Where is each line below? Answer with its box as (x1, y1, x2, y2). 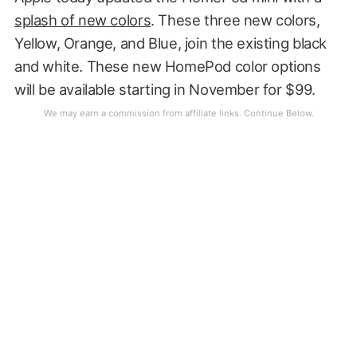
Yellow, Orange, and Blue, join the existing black (14, 33, 327, 52)
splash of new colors (14, 10, 151, 29)
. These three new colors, (151, 10, 320, 29)
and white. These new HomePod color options (14, 57, 321, 75)
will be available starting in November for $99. (14, 80, 316, 98)
